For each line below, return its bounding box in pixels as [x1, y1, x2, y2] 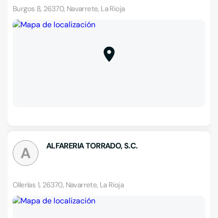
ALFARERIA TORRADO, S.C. [46, 141, 138, 151]
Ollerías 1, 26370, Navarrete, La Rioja [13, 180, 124, 190]
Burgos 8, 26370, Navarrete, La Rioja [13, 4, 125, 14]
